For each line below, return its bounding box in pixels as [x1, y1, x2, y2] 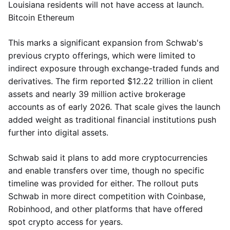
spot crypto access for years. [8, 217, 123, 227]
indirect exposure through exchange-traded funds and [8, 63, 219, 73]
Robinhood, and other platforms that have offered [8, 204, 203, 214]
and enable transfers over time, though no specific [8, 165, 204, 176]
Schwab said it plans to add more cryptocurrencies [8, 152, 207, 163]
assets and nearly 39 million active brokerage [8, 89, 185, 99]
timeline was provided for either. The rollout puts [8, 178, 198, 188]
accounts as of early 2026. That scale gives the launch [8, 102, 220, 112]
